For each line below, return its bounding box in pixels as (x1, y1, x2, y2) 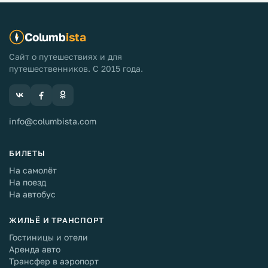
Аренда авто (9, 244, 60, 254)
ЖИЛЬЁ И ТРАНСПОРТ (9, 215, 105, 225)
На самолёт (9, 165, 57, 175)
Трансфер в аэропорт (9, 256, 99, 266)
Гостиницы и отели (9, 232, 88, 242)
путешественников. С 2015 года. (9, 63, 143, 74)
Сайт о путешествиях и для (9, 51, 122, 62)
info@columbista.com (9, 116, 96, 126)
